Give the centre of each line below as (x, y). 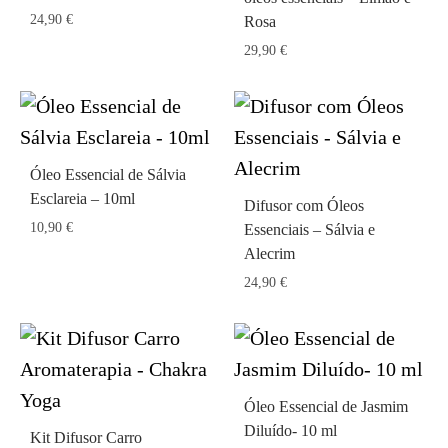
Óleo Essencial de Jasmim (326, 406)
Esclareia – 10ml (82, 198)
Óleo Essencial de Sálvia (108, 174)
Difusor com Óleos (304, 205)
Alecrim (269, 253)
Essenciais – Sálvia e (309, 229)
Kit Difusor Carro (86, 437)
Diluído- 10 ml (290, 430)
